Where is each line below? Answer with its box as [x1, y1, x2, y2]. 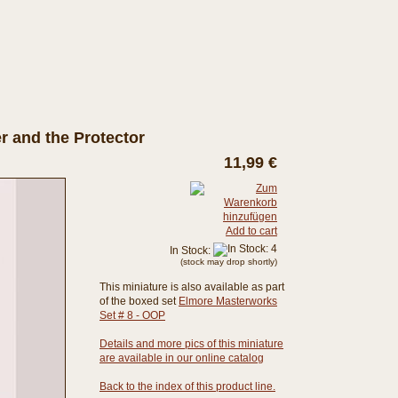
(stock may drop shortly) [180, 257, 277, 267]
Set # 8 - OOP [99, 309, 165, 322]
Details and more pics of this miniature [99, 338, 283, 350]
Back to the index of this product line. [99, 380, 275, 393]
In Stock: [170, 244, 213, 257]
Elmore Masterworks [179, 295, 277, 307]
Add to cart [226, 225, 277, 237]
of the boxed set [99, 295, 179, 307]
